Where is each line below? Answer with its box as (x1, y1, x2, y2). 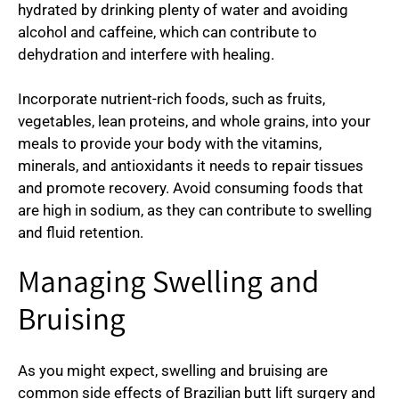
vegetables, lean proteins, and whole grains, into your (18, 112, 370, 131)
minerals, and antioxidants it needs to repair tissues (18, 157, 363, 175)
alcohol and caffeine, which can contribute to (18, 22, 317, 41)
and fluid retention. (18, 224, 143, 242)
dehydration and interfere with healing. (18, 45, 274, 63)
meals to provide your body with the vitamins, (18, 134, 322, 153)
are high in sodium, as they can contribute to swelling (18, 201, 372, 220)
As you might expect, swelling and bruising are (18, 361, 328, 379)
